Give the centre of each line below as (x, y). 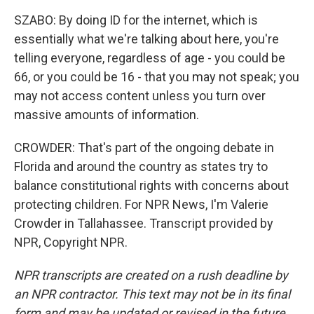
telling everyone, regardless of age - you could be (150, 58)
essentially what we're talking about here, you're (146, 39)
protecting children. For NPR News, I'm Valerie (141, 204)
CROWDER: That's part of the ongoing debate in (144, 148)
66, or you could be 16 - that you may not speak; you (157, 77)
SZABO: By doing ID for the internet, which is (136, 20)
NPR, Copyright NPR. (71, 242)
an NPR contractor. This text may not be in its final (152, 294)
